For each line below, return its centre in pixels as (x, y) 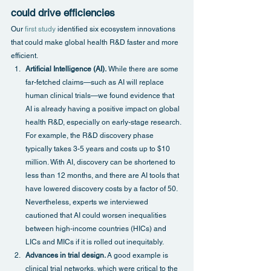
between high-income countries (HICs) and (97, 229)
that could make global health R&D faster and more (96, 43)
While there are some (143, 69)
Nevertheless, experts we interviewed (88, 202)
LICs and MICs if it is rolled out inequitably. (95, 242)
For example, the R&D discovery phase (90, 136)
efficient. (24, 56)
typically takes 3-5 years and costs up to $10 (99, 149)
